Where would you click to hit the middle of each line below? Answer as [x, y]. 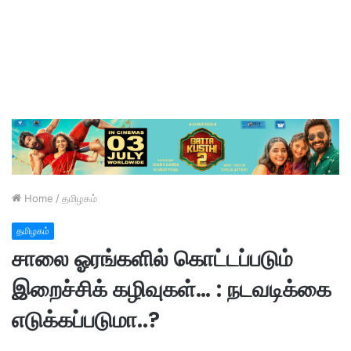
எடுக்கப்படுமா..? [86, 320]
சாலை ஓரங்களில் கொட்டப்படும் [152, 259]
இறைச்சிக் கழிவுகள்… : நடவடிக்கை [172, 289]
